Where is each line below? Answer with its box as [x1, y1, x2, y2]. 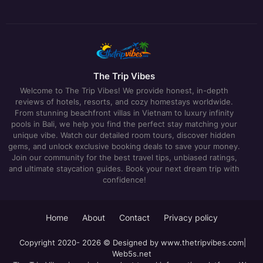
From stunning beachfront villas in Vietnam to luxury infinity [15, 107, 234, 117]
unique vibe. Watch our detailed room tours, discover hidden [13, 130, 235, 140]
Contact [119, 212, 150, 222]
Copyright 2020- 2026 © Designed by [17, 237, 161, 247]
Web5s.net [112, 248, 151, 258]
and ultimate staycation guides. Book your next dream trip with [9, 163, 240, 173]
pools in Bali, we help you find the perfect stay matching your [11, 119, 237, 129]
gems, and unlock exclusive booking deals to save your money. [8, 141, 240, 151]
